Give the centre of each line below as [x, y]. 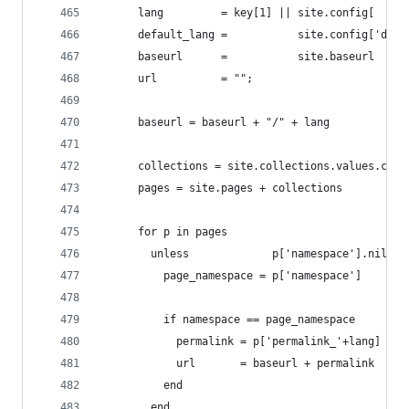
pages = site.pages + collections [221, 188]
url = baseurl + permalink [237, 363]
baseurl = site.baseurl [237, 57]
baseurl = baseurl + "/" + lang [215, 122]
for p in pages [163, 232]
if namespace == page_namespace [227, 320]
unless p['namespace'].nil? [246, 254]
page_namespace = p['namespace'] [231, 276]
